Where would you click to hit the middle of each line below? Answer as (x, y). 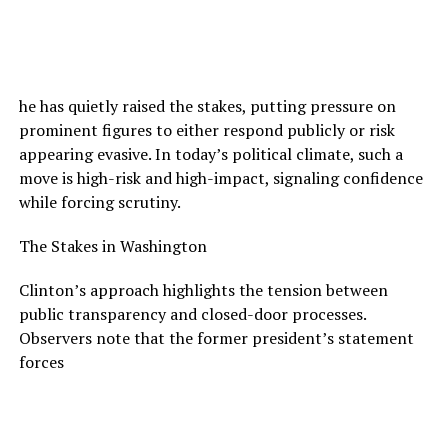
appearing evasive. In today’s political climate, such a (210, 153)
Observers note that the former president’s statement (216, 337)
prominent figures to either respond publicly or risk (206, 129)
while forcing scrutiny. (99, 201)
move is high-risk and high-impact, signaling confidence (220, 177)
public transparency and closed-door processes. (192, 313)
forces (41, 361)
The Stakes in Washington (112, 245)
